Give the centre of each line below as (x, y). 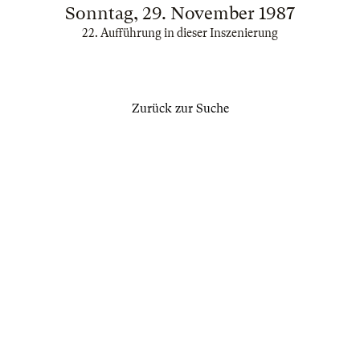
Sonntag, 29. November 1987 (180, 13)
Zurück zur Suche (180, 108)
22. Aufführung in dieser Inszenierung (180, 33)
